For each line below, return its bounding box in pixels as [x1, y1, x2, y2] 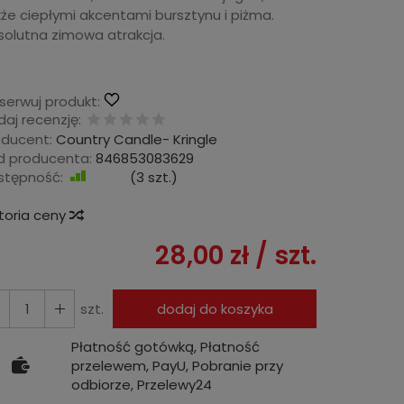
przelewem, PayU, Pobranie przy [71, 355, 283, 375]
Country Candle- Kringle [56, 129, 217, 149]
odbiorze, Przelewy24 [71, 374, 212, 394]
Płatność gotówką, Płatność [71, 336, 260, 356]
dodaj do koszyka [156, 298, 273, 318]
